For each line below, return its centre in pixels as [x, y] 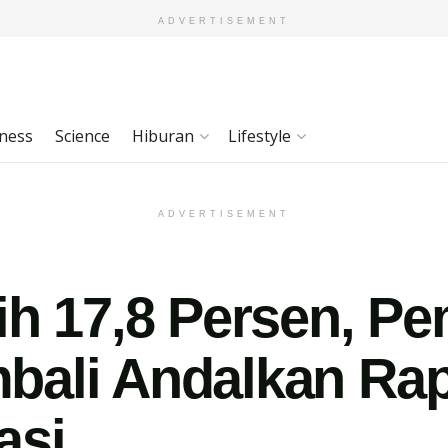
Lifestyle [259, 136]
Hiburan [163, 136]
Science [82, 136]
